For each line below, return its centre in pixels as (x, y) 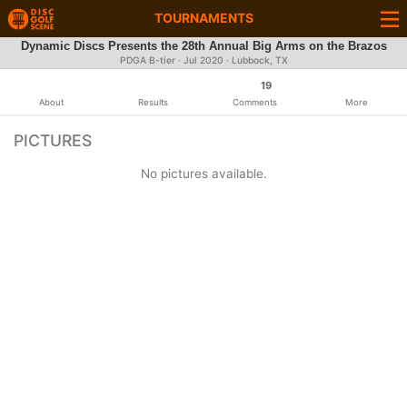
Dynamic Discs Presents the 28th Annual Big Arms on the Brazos (203, 46)
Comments (254, 102)
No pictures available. (203, 174)
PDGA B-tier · (151, 60)
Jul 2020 (203, 60)
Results (153, 102)
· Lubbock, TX (255, 60)
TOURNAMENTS (203, 18)
